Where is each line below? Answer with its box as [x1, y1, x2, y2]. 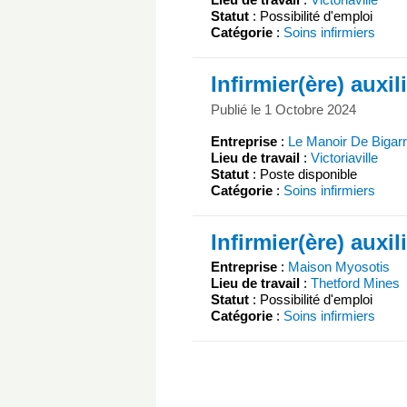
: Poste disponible [249, 166, 357, 183]
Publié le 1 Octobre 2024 [211, 102, 356, 118]
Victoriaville [311, 150, 378, 166]
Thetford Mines [311, 275, 400, 292]
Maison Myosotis [288, 259, 390, 275]
